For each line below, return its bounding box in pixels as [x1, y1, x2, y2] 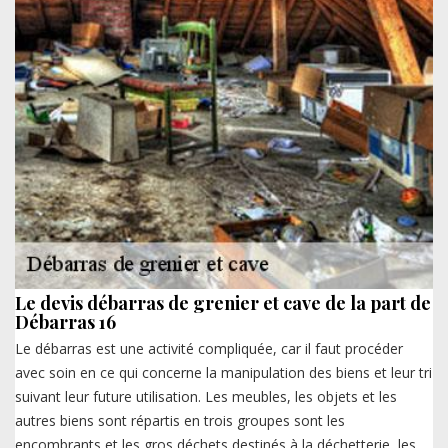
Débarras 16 [15, 309, 116, 334]
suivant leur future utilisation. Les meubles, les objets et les [15, 386, 397, 406]
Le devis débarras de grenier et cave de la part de [15, 290, 431, 315]
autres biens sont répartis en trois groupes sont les [15, 410, 345, 430]
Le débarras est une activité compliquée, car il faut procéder [15, 338, 403, 358]
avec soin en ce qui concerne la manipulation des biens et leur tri [15, 362, 432, 382]
